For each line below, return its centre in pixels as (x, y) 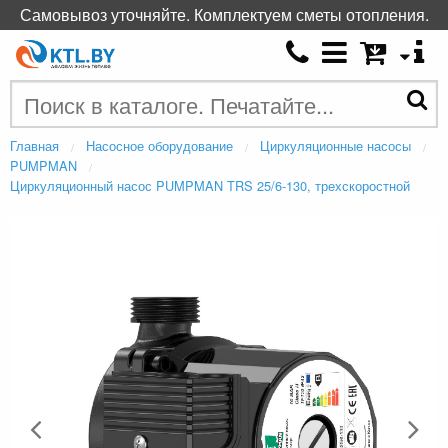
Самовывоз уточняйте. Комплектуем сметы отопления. (224, 14)
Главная (34, 146)
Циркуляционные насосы (335, 146)
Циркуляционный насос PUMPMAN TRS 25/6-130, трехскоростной (210, 186)
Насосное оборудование (159, 146)
